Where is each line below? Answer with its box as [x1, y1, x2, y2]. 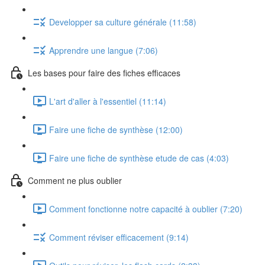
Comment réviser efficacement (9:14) [49, 231, 189, 243]
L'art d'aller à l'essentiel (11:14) [49, 95, 166, 107]
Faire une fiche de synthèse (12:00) [49, 123, 183, 135]
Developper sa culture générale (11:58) [49, 15, 196, 28]
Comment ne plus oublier [28, 174, 122, 186]
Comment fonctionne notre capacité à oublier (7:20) [49, 202, 243, 215]
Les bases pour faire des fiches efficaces [28, 66, 180, 79]
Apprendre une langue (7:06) [49, 44, 158, 56]
